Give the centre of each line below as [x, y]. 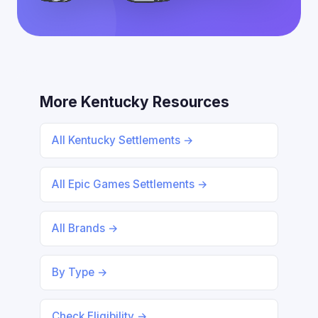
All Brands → [85, 228]
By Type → [80, 272]
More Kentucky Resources [135, 102]
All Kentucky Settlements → [123, 140]
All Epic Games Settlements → [130, 184]
